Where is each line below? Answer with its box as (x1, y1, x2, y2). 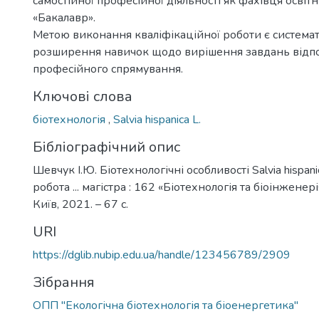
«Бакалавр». (33, 10, 95, 26)
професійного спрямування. (33, 61, 183, 77)
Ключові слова (33, 87, 132, 106)
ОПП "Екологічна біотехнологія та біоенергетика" (33, 298, 298, 313)
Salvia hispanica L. (113, 112, 201, 127)
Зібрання (33, 273, 95, 292)
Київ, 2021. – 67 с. (33, 197, 128, 212)
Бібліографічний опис (33, 137, 180, 157)
